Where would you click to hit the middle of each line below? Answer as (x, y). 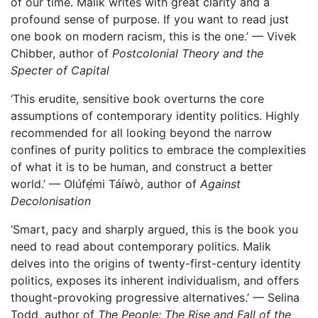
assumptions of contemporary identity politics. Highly (155, 116)
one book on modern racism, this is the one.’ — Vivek (154, 36)
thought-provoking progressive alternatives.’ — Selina (155, 297)
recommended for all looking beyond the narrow (141, 133)
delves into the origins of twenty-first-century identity (156, 263)
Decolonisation (51, 201)
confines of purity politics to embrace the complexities (158, 150)
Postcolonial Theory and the (188, 53)
